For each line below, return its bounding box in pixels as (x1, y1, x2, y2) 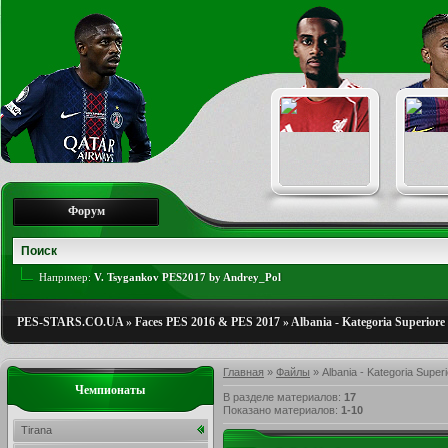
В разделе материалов (223, 391, 338, 403)
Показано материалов (223, 404, 335, 416)
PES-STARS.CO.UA (17, 315, 123, 329)
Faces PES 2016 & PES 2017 (135, 315, 280, 329)
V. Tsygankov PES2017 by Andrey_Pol (94, 271, 281, 283)
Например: (39, 271, 94, 283)
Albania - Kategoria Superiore (291, 315, 445, 329)
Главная (223, 366, 264, 378)
